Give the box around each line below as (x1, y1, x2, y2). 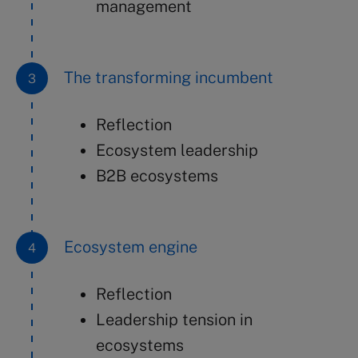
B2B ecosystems (96, 166, 218, 185)
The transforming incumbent (64, 68, 273, 87)
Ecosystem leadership (96, 141, 258, 160)
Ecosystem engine (64, 237, 197, 257)
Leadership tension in (96, 310, 253, 329)
